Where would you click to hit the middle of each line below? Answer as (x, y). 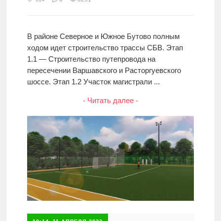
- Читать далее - (110, 101)
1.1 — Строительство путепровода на (91, 59)
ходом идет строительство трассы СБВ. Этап (105, 48)
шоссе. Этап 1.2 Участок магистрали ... (93, 82)
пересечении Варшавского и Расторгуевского (104, 71)
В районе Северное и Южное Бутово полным (103, 37)
